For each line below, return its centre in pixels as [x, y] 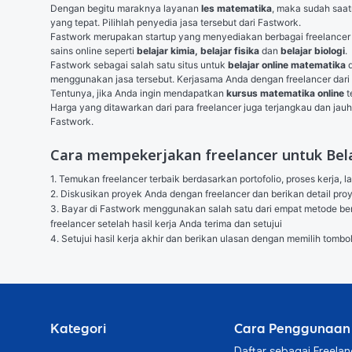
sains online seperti [93, 51]
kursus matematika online [285, 93]
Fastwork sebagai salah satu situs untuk [139, 65]
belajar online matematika [287, 65]
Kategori [78, 328]
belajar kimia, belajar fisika [199, 51]
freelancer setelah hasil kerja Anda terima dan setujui [166, 224]
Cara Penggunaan [292, 328]
